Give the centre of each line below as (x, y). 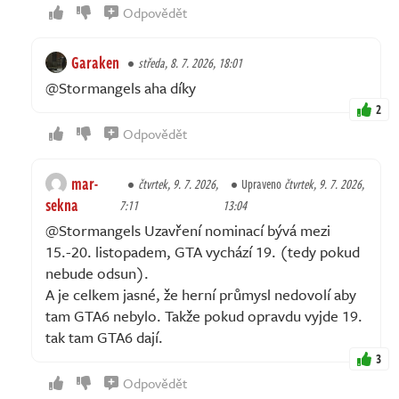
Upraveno (262, 184)
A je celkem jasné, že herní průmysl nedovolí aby (201, 295)
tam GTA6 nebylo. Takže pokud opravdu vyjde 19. (204, 316)
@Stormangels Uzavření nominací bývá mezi (188, 231)
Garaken (95, 63)
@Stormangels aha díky (121, 88)
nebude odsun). (97, 273)
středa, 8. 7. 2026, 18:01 (190, 63)
